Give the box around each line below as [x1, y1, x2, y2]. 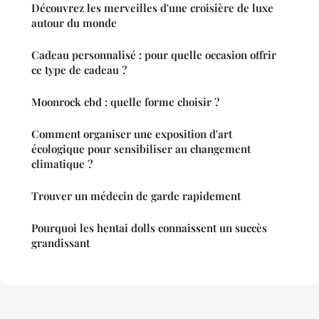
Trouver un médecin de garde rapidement [31, 189, 241, 204]
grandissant [31, 236, 90, 251]
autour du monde [31, 16, 117, 31]
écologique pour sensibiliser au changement [31, 142, 251, 157]
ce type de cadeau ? [31, 63, 127, 78]
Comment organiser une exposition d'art [31, 127, 232, 142]
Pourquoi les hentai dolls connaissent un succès [31, 221, 267, 236]
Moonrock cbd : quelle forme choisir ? [31, 95, 219, 110]
